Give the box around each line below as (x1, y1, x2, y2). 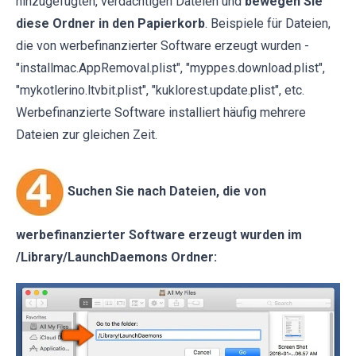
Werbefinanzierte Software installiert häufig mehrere (16, 105, 306, 121)
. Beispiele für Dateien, (205, 16, 331, 32)
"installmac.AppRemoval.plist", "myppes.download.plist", (16, 60, 325, 76)
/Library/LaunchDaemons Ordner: (16, 250, 217, 265)
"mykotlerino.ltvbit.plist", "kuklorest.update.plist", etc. (16, 83, 304, 99)
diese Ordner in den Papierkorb (16, 16, 205, 32)
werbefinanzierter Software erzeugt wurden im (16, 227, 302, 243)
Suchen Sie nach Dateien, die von (68, 184, 266, 199)
